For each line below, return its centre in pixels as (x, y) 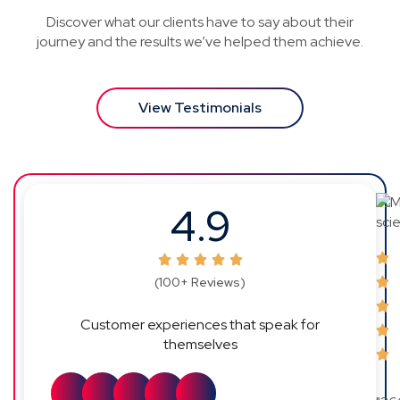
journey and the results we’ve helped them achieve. (200, 42)
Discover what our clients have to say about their (200, 22)
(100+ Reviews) (200, 283)
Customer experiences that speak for (200, 325)
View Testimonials (200, 108)
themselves (200, 345)
